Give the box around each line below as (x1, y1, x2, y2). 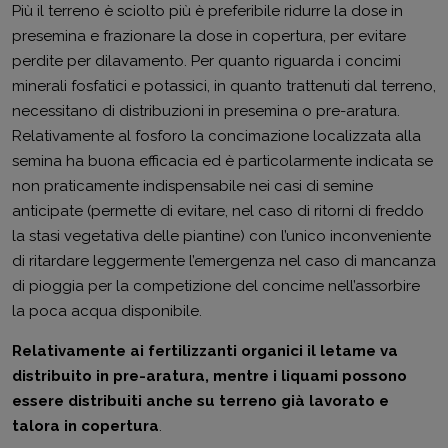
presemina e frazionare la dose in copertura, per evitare (12, 27, 406, 45)
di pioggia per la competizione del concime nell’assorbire (12, 277, 420, 295)
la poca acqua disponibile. (12, 302, 202, 320)
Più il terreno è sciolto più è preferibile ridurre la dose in (12, 2, 403, 20)
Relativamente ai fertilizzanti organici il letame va (12, 342, 398, 360)
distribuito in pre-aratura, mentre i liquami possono (12, 367, 407, 385)
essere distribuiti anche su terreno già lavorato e (12, 392, 389, 410)
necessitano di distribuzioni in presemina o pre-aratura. (12, 102, 400, 120)
